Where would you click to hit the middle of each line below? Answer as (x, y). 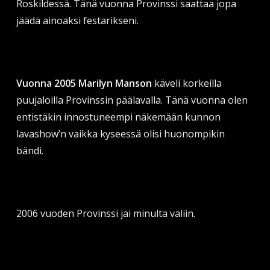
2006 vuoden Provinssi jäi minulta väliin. (105, 213)
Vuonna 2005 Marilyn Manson (84, 83)
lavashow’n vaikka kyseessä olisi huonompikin (120, 133)
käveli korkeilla (187, 83)
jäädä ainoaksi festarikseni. (77, 20)
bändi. (30, 150)
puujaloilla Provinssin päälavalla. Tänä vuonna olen (132, 100)
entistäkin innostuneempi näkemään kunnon (118, 117)
